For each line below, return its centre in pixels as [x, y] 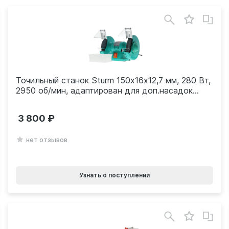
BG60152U [36, 101]
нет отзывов [47, 140]
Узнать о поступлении [114, 175]
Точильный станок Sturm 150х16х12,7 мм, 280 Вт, [113, 80]
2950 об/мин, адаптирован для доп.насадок [104, 90]
